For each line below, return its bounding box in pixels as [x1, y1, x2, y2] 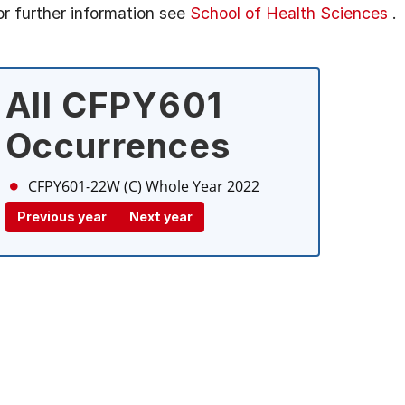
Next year [129, 209, 193, 224]
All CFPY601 [5, 84, 223, 126]
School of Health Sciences [190, 4, 388, 23]
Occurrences [5, 125, 231, 166]
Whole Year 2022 [146, 176, 259, 196]
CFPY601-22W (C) [28, 176, 142, 196]
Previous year [17, 209, 107, 224]
